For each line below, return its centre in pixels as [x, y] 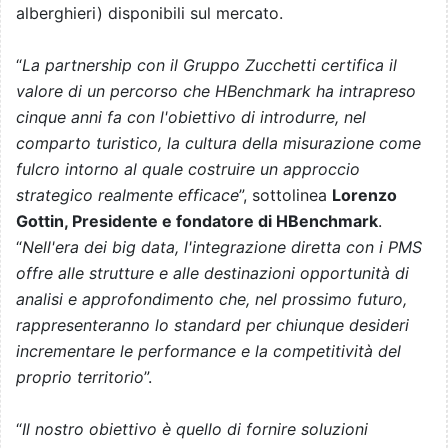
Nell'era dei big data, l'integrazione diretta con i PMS [222, 247]
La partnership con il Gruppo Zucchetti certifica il [209, 65]
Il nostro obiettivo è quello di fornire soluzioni [195, 429]
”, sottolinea [285, 195]
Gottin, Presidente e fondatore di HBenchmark [197, 221]
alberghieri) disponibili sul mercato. [149, 13]
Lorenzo [364, 195]
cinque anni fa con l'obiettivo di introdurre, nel [191, 117]
